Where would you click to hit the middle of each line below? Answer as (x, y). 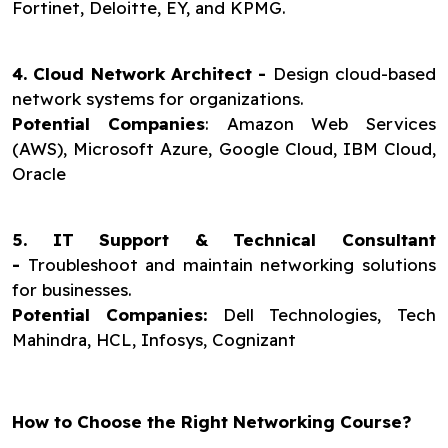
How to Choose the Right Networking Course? (211, 421)
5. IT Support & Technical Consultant (224, 239)
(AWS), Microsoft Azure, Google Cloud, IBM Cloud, (224, 148)
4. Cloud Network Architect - (139, 73)
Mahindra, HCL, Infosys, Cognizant (154, 339)
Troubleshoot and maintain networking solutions (228, 264)
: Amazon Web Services (320, 123)
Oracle (39, 173)
